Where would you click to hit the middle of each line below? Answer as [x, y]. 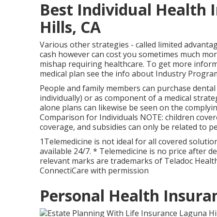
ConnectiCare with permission [94, 171]
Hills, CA [70, 27]
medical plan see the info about [98, 74]
